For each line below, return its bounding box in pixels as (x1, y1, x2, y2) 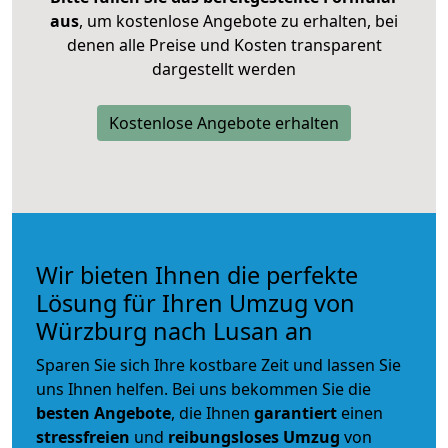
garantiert (254, 401, 337, 424)
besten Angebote (36, 401, 171, 424)
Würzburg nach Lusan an (36, 314, 313, 347)
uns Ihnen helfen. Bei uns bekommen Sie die (36, 377, 371, 400)
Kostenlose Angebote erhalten (109, 111, 339, 134)
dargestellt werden (152, 57, 296, 80)
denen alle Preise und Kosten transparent (66, 33, 382, 56)
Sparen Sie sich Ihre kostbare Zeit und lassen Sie (36, 353, 401, 376)
